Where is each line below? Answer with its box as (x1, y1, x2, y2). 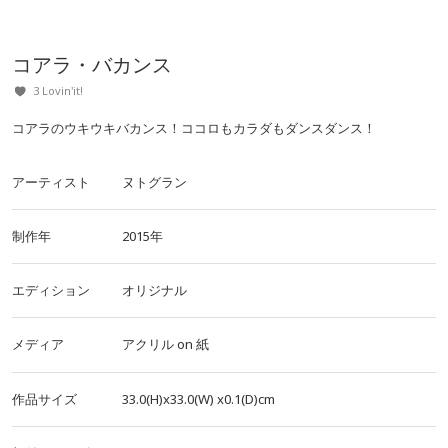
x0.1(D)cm (217, 390, 275, 408)
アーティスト (12, 173, 90, 191)
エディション (12, 281, 90, 299)
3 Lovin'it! (33, 83, 84, 98)
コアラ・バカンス (12, 51, 172, 78)
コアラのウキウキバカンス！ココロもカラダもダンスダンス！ (12, 119, 376, 137)
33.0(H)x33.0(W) (122, 390, 214, 408)
